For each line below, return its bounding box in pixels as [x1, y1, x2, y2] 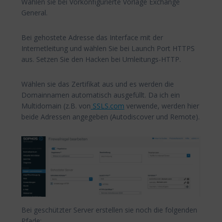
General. [21, 8, 48, 18]
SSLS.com [91, 101, 124, 111]
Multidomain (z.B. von [21, 101, 91, 111]
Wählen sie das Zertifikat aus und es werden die [21, 79, 174, 89]
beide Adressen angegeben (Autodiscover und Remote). [21, 112, 200, 122]
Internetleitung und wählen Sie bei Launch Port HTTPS [21, 44, 195, 54]
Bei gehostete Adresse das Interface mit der [21, 33, 163, 43]
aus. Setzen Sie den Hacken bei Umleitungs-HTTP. [21, 55, 181, 64]
